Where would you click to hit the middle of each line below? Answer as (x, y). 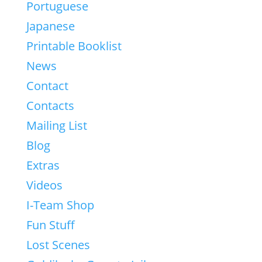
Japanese (50, 26)
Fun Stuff (50, 225)
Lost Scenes (58, 245)
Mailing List (56, 125)
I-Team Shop (60, 205)
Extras (43, 165)
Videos (44, 185)
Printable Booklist (74, 46)
